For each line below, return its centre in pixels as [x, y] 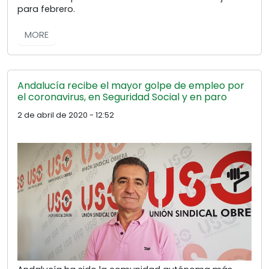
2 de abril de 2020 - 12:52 [66, 115]
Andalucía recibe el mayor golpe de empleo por [131, 86]
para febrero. [46, 9]
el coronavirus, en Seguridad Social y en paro [122, 97]
